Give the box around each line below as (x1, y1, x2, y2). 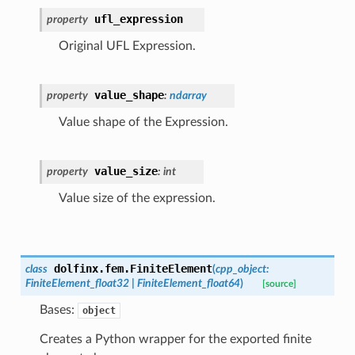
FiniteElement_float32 (25, 277, 129, 289)
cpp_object (215, 262, 266, 275)
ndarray (169, 89, 207, 101)
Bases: (39, 303, 78, 316)
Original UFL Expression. (58, 39, 196, 52)
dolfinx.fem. (53, 261, 130, 275)
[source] (261, 279, 296, 288)
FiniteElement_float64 (136, 277, 240, 289)
